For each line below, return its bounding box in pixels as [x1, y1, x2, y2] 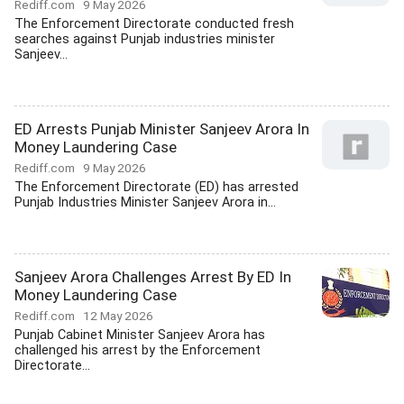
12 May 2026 [83, 308, 153, 323]
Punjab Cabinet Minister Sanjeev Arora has [14, 327, 265, 343]
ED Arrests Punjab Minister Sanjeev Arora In [14, 120, 309, 138]
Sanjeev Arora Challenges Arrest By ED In [14, 268, 291, 286]
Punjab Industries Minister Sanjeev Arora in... [14, 195, 276, 210]
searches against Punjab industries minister [14, 32, 275, 47]
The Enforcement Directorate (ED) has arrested [14, 179, 298, 195]
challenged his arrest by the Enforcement [14, 343, 261, 358]
